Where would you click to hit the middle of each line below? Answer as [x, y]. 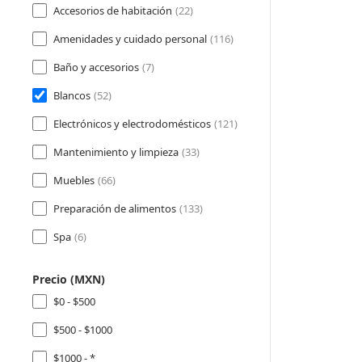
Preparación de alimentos [115, 208]
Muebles [74, 180]
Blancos [72, 95]
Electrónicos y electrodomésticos [132, 124]
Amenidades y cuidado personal [130, 39]
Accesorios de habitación [113, 11]
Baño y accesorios [96, 67]
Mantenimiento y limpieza [116, 152]
